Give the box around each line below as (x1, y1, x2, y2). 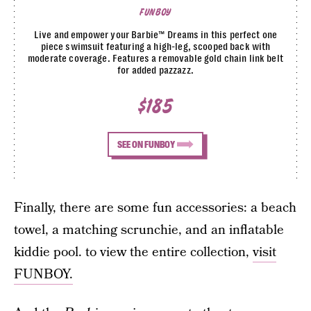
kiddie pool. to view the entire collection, (14, 242, 253, 262)
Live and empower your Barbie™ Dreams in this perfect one (33, 28, 278, 41)
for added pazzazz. (117, 64, 194, 76)
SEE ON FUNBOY (117, 139, 176, 150)
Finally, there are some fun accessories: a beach (14, 198, 296, 217)
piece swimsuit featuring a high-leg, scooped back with (40, 40, 271, 53)
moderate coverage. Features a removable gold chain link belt (28, 52, 283, 65)
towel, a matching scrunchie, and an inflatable (14, 220, 284, 239)
